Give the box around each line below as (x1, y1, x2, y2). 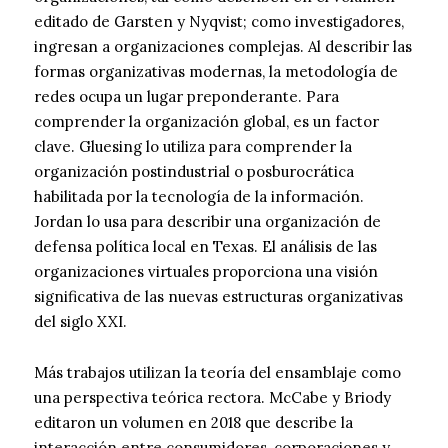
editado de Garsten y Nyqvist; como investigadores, (34, 12, 404, 32)
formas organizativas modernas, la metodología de (34, 62, 398, 82)
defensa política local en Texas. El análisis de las (34, 237, 377, 257)
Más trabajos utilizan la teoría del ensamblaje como (34, 363, 401, 383)
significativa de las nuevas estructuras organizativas (34, 287, 403, 307)
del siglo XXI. (34, 312, 127, 332)
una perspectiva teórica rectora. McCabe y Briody (34, 388, 391, 408)
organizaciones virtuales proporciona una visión (34, 262, 378, 282)
